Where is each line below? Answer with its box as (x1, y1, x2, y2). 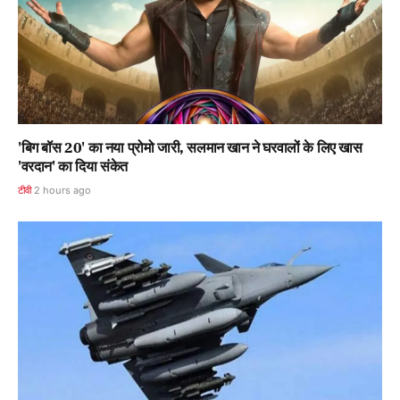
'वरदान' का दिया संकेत (18, 157, 128, 176)
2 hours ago (34, 184, 92, 197)
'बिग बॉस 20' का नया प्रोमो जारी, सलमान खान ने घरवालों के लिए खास (18, 138, 362, 157)
